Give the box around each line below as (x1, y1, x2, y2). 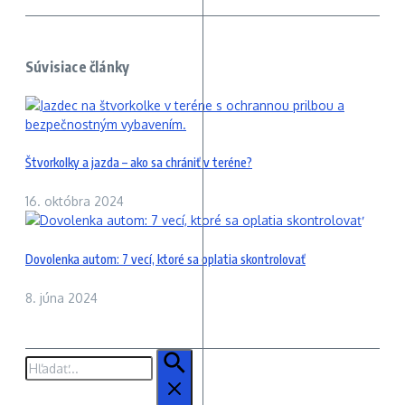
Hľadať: (24, 350, 66, 366)
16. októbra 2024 (25, 193, 124, 210)
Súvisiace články (25, 58, 130, 77)
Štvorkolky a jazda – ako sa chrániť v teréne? (25, 155, 252, 170)
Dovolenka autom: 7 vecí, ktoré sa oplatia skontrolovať (25, 250, 306, 267)
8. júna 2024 (25, 290, 98, 306)
